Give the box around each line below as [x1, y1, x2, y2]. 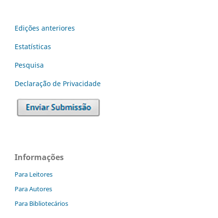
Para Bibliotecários [15, 199, 68, 208]
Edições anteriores [15, 23, 75, 33]
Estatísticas [15, 41, 51, 51]
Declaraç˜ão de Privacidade [15, 78, 101, 88]
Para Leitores [15, 169, 53, 179]
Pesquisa [15, 60, 44, 70]
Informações [15, 151, 64, 163]
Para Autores [15, 184, 52, 193]
